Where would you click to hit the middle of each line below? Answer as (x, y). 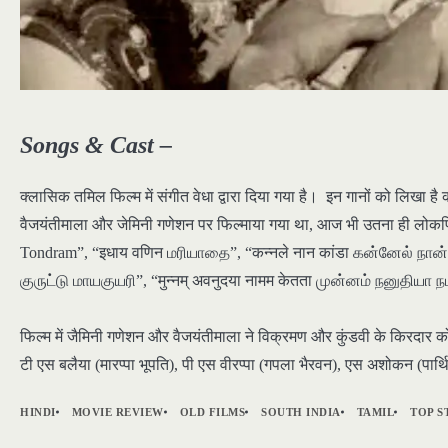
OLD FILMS (212, 412)
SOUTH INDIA (301, 412)
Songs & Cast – (96, 144)
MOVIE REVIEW (117, 412)
